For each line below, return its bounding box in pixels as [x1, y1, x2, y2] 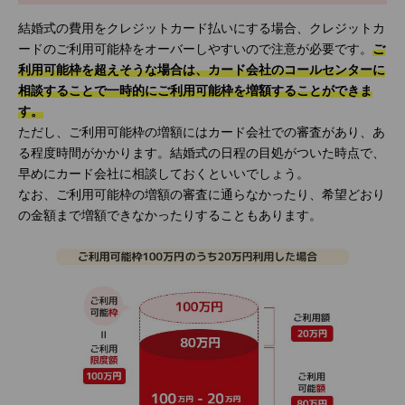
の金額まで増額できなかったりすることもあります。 [18, 209, 322, 223]
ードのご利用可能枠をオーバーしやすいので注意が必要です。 [18, 42, 372, 57]
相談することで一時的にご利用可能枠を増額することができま [18, 84, 372, 99]
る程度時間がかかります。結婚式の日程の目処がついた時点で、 [18, 146, 385, 161]
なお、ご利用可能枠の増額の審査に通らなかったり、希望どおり [18, 188, 385, 202]
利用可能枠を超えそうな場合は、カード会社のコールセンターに [18, 63, 385, 78]
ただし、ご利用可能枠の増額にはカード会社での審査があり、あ [18, 126, 385, 140]
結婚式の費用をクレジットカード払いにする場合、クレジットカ [18, 22, 385, 36]
